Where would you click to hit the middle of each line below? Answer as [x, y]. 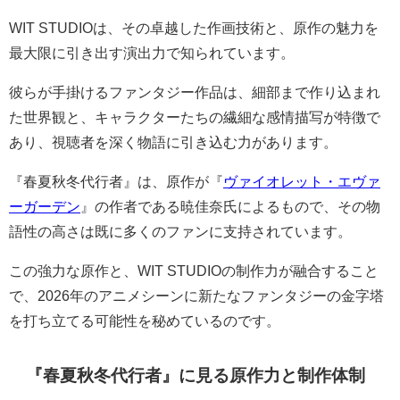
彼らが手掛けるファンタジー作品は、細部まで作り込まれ [195, 92]
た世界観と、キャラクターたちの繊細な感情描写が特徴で [195, 117]
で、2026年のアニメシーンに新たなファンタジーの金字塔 [196, 295]
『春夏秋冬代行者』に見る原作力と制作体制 [196, 375]
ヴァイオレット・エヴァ [302, 181]
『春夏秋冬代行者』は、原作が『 [116, 181]
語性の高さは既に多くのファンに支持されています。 [180, 231]
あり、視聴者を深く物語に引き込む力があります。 [173, 142]
